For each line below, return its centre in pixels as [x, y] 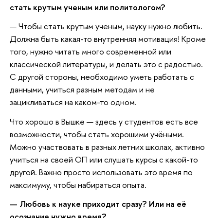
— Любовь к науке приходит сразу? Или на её [98, 204]
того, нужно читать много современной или [91, 52]
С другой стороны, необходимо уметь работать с [102, 77]
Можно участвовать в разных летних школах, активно [107, 146]
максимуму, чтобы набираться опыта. [78, 184]
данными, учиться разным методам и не [82, 90]
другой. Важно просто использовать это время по [101, 172]
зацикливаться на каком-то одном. [74, 102]
